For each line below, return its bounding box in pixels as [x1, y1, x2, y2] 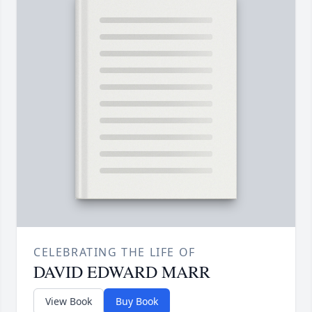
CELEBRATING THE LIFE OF [33, 244, 196, 260]
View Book [45, 295, 92, 309]
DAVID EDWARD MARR [33, 260, 210, 283]
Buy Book [116, 295, 158, 309]
